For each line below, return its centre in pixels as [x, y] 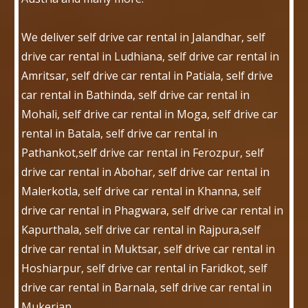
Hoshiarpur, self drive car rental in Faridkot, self [145, 268]
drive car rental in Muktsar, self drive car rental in [148, 249]
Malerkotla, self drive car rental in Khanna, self [142, 191]
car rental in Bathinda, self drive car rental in [136, 95]
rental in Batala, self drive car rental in [120, 133]
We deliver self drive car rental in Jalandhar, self [144, 37]
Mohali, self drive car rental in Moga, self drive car [150, 114]
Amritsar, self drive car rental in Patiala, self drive [147, 76]
